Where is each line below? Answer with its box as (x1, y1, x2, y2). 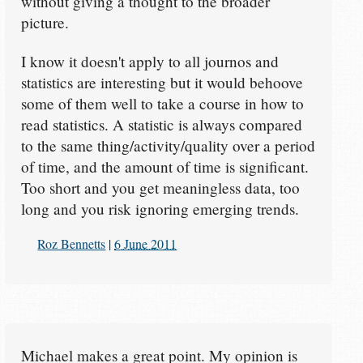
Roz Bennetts (37, 234, 106, 252)
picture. (20, 12, 69, 33)
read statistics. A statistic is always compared (20, 114, 302, 135)
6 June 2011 (114, 234, 177, 252)
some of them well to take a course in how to (20, 93, 304, 114)
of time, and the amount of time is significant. (20, 156, 309, 177)
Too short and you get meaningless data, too (20, 177, 300, 199)
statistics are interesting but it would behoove (20, 72, 303, 93)
